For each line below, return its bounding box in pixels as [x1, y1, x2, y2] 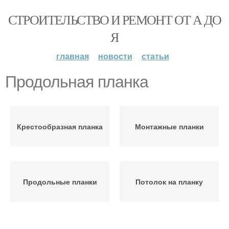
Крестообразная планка [17, 121, 103, 131]
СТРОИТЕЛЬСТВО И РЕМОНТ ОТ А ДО [8, 11, 221, 28]
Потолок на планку [135, 176, 203, 187]
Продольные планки [22, 176, 97, 187]
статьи [141, 50, 169, 62]
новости [98, 50, 132, 62]
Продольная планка [5, 73, 148, 91]
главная [56, 50, 89, 62]
